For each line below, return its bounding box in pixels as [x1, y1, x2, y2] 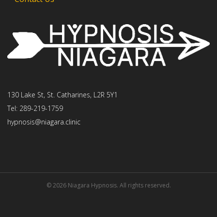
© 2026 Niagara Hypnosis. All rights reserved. [46, 181, 171, 190]
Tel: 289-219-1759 [7, 104, 63, 113]
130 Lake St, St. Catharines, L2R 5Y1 [7, 90, 118, 100]
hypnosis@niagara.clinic [7, 117, 80, 127]
